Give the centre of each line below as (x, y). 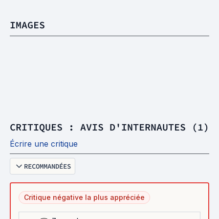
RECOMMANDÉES (47, 166)
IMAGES (27, 25)
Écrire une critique (44, 144)
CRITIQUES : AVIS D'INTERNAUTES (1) (109, 127)
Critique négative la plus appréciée (84, 197)
